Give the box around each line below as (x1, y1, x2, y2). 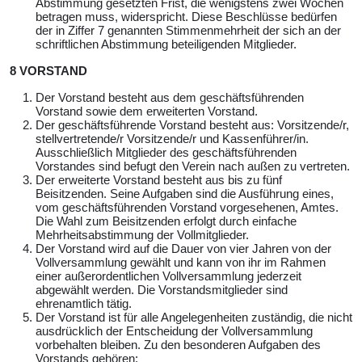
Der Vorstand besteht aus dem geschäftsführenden (36, 90, 304, 104)
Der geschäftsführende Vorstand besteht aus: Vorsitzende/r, (36, 117, 349, 132)
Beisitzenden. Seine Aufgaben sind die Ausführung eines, (36, 186, 334, 200)
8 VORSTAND (10, 63, 87, 78)
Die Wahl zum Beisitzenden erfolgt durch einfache (36, 213, 297, 228)
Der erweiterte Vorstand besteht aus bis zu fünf (36, 172, 282, 187)
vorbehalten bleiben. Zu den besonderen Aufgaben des (36, 337, 321, 351)
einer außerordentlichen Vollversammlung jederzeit (36, 268, 301, 283)
